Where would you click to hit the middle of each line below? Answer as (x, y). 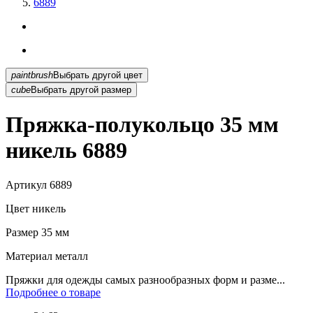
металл (70, 256)
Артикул (26, 184)
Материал (29, 256)
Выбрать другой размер (81, 89)
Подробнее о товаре (53, 292)
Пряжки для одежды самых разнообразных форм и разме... (145, 279)
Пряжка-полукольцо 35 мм (142, 125)
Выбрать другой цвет (133, 75)
